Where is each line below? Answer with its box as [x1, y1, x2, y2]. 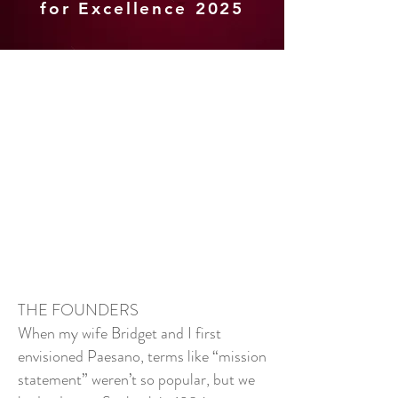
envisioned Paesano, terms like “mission [18, 345, 267, 368]
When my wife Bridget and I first [18, 322, 221, 345]
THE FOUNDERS [18, 298, 139, 322]
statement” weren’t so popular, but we [18, 368, 255, 391]
